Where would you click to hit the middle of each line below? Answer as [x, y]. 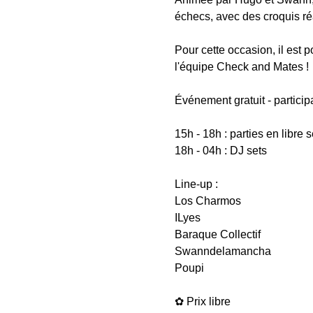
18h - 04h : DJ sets [223, 151]
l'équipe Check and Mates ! [243, 67]
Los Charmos [209, 201]
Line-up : [197, 184]
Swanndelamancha [223, 251]
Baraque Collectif [217, 234]
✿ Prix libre [204, 301]
